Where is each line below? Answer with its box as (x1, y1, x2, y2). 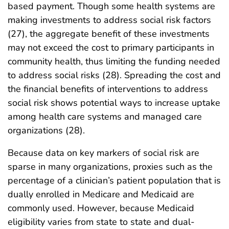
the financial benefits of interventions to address (8, 82, 208, 95)
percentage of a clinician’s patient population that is (8, 174, 221, 187)
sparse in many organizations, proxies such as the (8, 160, 213, 173)
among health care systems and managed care (8, 110, 202, 123)
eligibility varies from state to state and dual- (8, 215, 195, 228)
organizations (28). (8, 124, 85, 136)
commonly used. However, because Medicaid (8, 201, 194, 214)
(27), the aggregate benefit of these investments (8, 27, 210, 40)
